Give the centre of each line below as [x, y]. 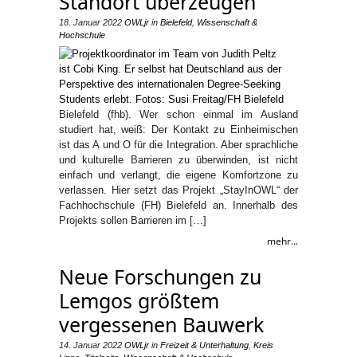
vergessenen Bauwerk [161, 324]
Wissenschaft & [227, 22]
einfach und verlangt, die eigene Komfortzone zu [178, 175]
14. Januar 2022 [90, 345]
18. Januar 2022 [90, 22]
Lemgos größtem [139, 300]
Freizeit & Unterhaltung [204, 345]
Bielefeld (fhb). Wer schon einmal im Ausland [178, 114]
